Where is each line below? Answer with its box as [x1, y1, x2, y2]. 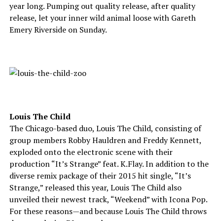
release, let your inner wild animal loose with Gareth [9, 12, 196, 23]
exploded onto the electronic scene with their [9, 147, 173, 157]
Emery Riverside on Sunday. [9, 24, 107, 35]
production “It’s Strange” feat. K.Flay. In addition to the [9, 158, 209, 169]
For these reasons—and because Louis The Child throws [9, 206, 207, 217]
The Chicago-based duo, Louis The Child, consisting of [9, 123, 201, 134]
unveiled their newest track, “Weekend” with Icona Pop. [9, 194, 207, 205]
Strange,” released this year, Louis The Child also [9, 182, 182, 193]
